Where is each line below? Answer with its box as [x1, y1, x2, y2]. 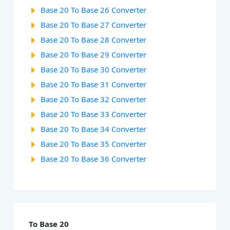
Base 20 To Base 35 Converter [41, 139, 147, 149]
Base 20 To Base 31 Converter [41, 79, 147, 90]
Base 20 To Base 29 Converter [41, 49, 147, 60]
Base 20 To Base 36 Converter [41, 154, 147, 164]
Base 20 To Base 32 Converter [41, 94, 147, 105]
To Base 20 [29, 218, 69, 229]
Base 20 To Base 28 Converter [41, 34, 147, 45]
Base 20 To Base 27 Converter [41, 20, 147, 30]
